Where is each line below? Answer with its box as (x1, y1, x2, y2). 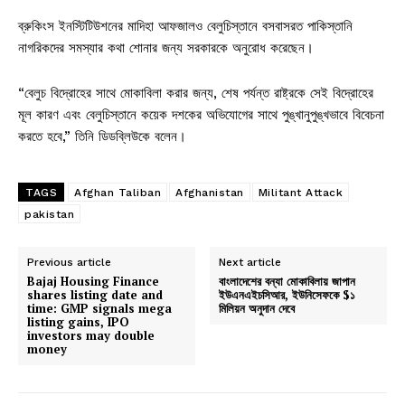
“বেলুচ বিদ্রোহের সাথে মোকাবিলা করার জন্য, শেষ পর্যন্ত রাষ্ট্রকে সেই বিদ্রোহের (18, 84, 373, 101)
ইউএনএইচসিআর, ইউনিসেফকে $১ (219, 286, 356, 303)
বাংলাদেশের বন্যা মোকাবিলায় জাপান (219, 272, 356, 289)
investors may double (27, 326, 155, 344)
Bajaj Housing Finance (27, 272, 159, 289)
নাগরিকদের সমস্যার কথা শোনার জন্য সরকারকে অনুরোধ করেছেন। (18, 39, 314, 56)
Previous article (27, 255, 111, 268)
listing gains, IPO (27, 313, 129, 330)
